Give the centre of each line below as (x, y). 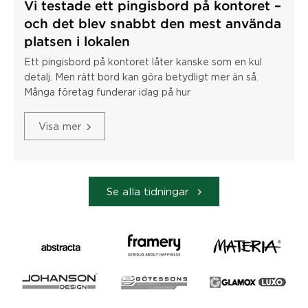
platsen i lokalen (77, 42)
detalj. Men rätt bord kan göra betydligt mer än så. (141, 76)
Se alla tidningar (150, 191)
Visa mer (60, 125)
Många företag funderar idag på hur (107, 91)
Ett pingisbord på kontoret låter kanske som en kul (143, 61)
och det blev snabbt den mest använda (153, 24)
